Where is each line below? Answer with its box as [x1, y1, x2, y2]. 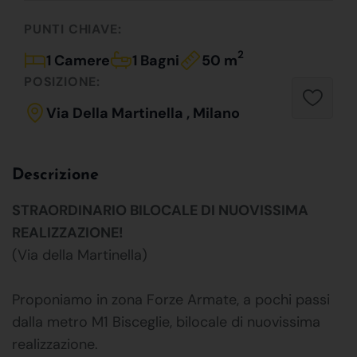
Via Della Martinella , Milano [46, 103, 240, 123]
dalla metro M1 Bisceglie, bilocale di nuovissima [12, 312, 320, 331]
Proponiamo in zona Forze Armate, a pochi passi [12, 289, 330, 309]
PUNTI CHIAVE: [24, 20, 122, 37]
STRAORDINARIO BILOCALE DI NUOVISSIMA [12, 200, 308, 220]
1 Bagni [132, 50, 179, 70]
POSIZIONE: [24, 73, 100, 90]
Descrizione [12, 167, 99, 183]
